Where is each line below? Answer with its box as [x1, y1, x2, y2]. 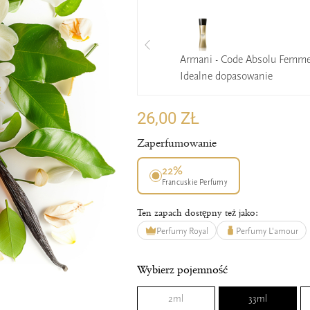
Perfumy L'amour [236, 225, 299, 236]
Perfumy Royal [156, 225, 208, 236]
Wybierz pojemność [136, 262, 228, 276]
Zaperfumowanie [136, 136, 217, 150]
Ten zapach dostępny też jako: [136, 207, 259, 219]
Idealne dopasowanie [180, 70, 273, 83]
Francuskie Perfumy [161, 178, 228, 188]
